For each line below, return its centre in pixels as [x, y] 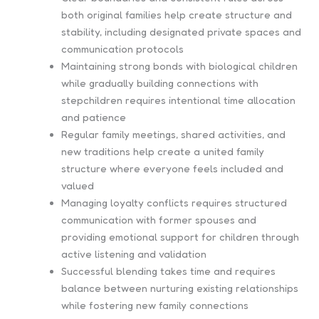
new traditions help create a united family [163, 151]
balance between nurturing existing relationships [180, 288]
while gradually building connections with [160, 83]
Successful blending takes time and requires [169, 271]
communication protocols [123, 48]
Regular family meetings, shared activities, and [174, 134]
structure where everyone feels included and [173, 168]
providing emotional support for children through [181, 236]
